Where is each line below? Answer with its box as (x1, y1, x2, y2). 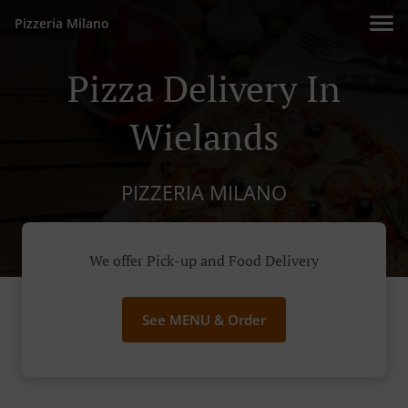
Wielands (129, 112, 279, 160)
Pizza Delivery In (67, 64, 341, 112)
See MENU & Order (142, 311, 266, 330)
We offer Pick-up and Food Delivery (89, 250, 319, 271)
